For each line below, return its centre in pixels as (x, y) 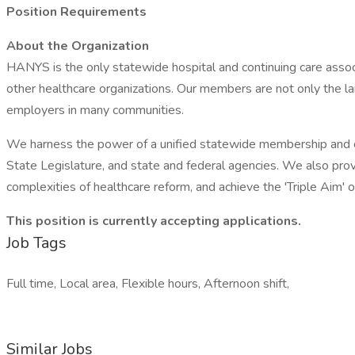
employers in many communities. (95, 110)
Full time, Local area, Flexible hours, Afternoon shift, (148, 284)
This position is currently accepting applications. (154, 221)
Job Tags (36, 243)
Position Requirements (76, 12)
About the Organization (78, 46)
